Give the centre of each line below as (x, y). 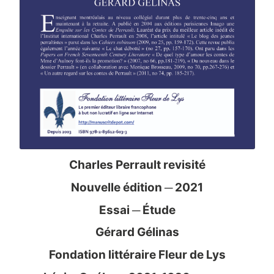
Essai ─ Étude (137, 210)
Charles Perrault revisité (137, 165)
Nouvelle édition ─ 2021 (137, 188)
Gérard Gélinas (137, 232)
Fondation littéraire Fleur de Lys (137, 254)
